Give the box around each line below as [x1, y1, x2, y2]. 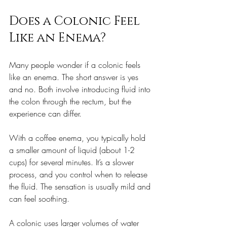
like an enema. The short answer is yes [9, 71, 141, 83]
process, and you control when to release [9, 168, 150, 180]
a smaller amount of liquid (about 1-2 [9, 144, 137, 156]
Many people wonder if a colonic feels [9, 59, 143, 70]
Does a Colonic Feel [9, 13, 143, 29]
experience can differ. [9, 107, 82, 119]
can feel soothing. [9, 193, 69, 204]
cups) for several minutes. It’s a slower [9, 156, 136, 168]
